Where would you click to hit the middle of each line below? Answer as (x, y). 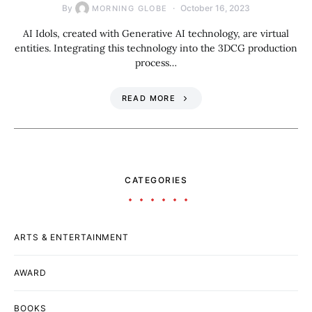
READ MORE (148, 98)
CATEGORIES (156, 180)
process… (156, 62)
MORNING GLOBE (130, 8)
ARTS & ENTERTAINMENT (71, 237)
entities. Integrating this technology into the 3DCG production (156, 48)
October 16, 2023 (216, 8)
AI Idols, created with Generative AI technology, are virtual (156, 33)
